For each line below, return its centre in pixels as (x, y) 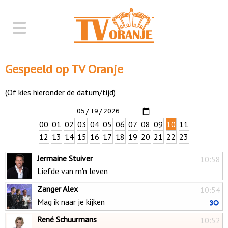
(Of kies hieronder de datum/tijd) (60, 92)
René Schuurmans (67, 219)
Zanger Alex (58, 189)
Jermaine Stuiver (65, 158)
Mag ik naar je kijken (71, 201)
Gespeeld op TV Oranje (64, 69)
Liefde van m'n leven (73, 171)
